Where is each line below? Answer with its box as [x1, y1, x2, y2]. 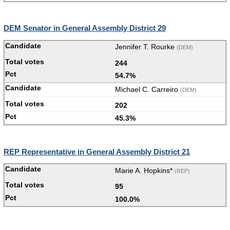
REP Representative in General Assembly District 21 [4, 147, 190, 156]
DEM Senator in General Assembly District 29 [4, 24, 166, 32]
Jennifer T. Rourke [115, 43, 177, 51]
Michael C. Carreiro [115, 85, 180, 93]
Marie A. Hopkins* [115, 166, 175, 175]
